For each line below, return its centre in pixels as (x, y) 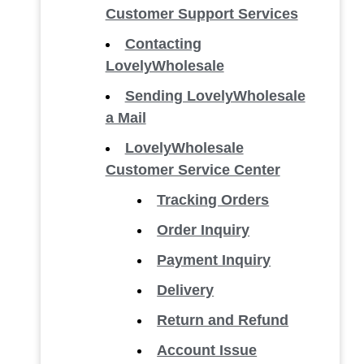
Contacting (163, 44)
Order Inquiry (204, 230)
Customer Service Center (193, 170)
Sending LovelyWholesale (215, 96)
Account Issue (207, 350)
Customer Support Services (201, 14)
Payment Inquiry (214, 260)
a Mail (126, 118)
